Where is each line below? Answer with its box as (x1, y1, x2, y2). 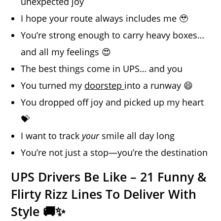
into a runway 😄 (124, 79, 193, 91)
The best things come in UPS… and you (21, 62, 183, 74)
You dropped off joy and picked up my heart (21, 96, 204, 108)
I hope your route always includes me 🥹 (21, 12, 188, 24)
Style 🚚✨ (11, 202, 66, 220)
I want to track (21, 129, 82, 142)
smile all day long (99, 129, 175, 142)
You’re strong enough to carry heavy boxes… (21, 29, 205, 41)
